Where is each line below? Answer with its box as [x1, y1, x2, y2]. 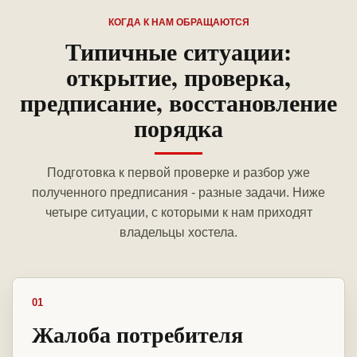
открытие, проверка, [66, 59, 291, 95]
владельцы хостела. [120, 226, 237, 240]
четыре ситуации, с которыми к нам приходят [45, 206, 312, 220]
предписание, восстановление [20, 84, 337, 120]
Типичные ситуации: [65, 33, 292, 69]
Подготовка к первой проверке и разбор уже [47, 166, 310, 180]
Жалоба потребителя [32, 318, 243, 351]
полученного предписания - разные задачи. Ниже [32, 186, 325, 200]
